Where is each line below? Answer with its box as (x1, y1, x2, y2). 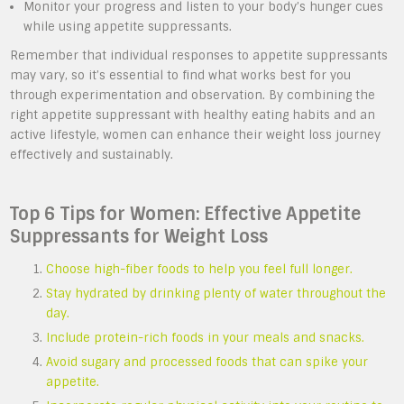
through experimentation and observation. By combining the (10, 87, 376, 103)
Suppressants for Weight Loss (10, 225, 269, 248)
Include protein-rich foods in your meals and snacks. (46, 329, 365, 345)
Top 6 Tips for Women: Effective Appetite (10, 202, 362, 225)
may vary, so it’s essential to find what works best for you (10, 67, 352, 83)
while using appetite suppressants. (23, 18, 233, 34)
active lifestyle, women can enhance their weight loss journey (10, 126, 381, 142)
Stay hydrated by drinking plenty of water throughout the (46, 285, 387, 301)
